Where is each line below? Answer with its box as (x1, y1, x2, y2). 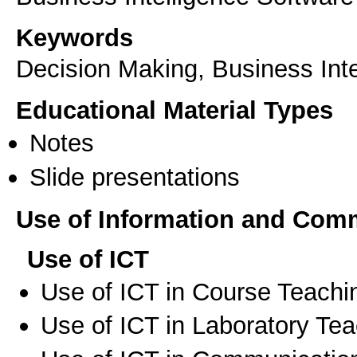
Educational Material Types (16, 96, 333, 125)
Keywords (16, 22, 133, 52)
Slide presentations (29, 162, 240, 191)
